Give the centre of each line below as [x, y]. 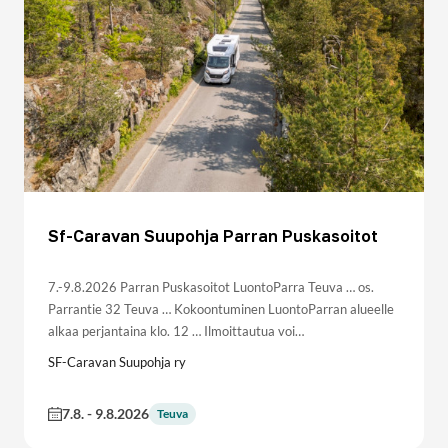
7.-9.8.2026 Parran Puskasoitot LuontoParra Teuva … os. [211, 286]
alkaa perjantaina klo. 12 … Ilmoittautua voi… [176, 330]
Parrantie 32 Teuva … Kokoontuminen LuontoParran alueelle [221, 308]
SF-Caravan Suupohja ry [117, 361]
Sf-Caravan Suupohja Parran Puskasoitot [213, 235]
